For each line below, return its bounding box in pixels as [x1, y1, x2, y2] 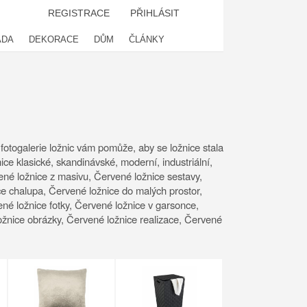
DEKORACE [29, 34, 79, 45]
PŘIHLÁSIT [130, 8, 180, 19]
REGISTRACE [48, 8, 110, 19]
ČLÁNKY [129, 34, 164, 45]
